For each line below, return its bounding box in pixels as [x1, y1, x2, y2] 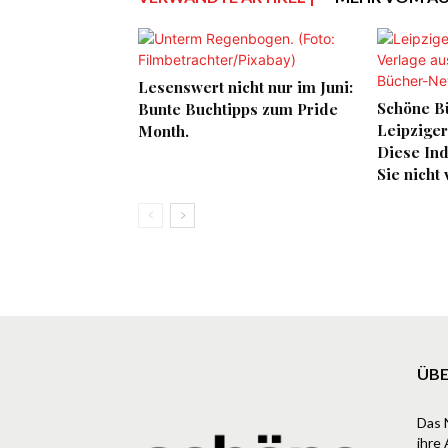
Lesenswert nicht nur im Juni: [138, 77, 353, 97]
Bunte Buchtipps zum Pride [138, 99, 338, 119]
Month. [138, 121, 189, 141]
